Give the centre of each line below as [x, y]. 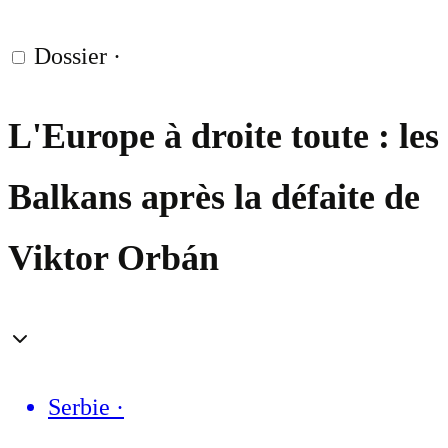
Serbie [79, 407]
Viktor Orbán [113, 258]
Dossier [70, 56]
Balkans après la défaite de [214, 197]
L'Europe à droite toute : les [223, 136]
